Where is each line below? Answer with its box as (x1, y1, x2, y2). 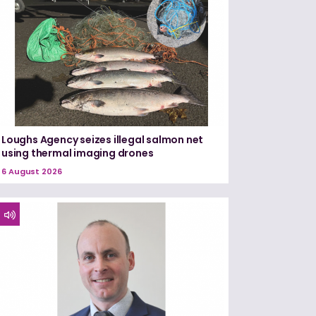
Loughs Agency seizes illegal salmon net (1, 132, 204, 147)
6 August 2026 (1, 165, 62, 177)
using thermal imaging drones (1, 145, 154, 160)
